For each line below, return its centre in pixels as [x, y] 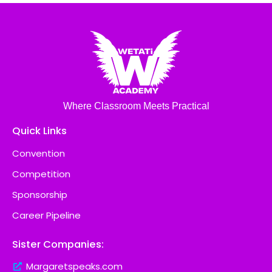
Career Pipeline [46, 216]
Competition [41, 174]
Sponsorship [40, 195]
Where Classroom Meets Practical [136, 106]
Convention [39, 154]
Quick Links [39, 131]
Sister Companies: [58, 245]
